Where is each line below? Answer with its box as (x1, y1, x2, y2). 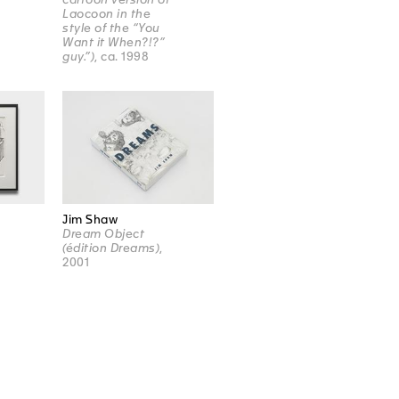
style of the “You (62, 21, 160, 36)
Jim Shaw (62, 213, 118, 227)
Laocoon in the (62, 7, 151, 21)
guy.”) (62, 50, 95, 64)
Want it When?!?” (62, 36, 166, 50)
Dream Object (62, 227, 145, 241)
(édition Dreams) (62, 241, 160, 256)
